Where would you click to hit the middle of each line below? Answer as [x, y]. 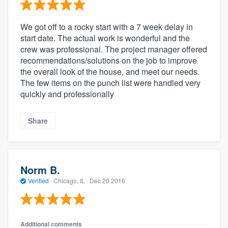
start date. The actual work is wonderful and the [105, 38]
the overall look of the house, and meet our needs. [110, 72]
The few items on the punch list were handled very [110, 83]
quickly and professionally [67, 94]
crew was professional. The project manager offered [114, 49]
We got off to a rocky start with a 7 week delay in [107, 27]
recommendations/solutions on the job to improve [109, 61]
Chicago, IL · [71, 180]
